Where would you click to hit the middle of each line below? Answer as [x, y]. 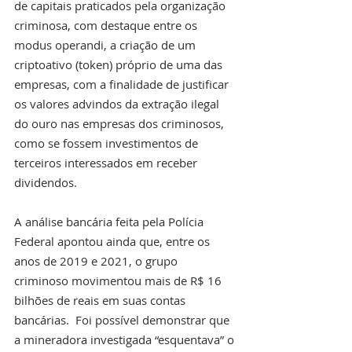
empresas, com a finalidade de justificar [123, 84]
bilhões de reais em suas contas [101, 301]
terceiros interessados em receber [107, 163]
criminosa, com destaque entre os [107, 26]
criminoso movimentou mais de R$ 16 [119, 281]
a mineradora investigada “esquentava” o [126, 340]
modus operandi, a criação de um [106, 45]
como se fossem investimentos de [108, 143]
